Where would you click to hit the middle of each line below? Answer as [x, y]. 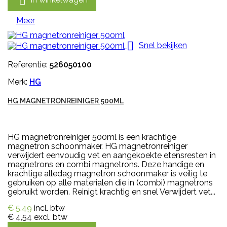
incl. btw [49, 208]
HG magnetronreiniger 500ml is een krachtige [92, 137]
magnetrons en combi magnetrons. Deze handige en [106, 165]
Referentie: [29, 65]
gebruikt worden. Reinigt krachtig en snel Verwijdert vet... [111, 192]
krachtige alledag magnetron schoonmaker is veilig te [107, 174]
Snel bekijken [163, 46]
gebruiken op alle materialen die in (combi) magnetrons [110, 183]
